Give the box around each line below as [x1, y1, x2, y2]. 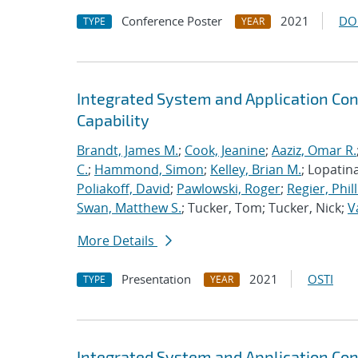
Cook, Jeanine [185, 141, 265, 159]
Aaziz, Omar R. [272, 141, 356, 159]
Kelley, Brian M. [210, 161, 301, 178]
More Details [78, 232, 157, 249]
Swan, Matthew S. [77, 199, 181, 217]
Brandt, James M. [77, 141, 178, 159]
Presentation [121, 271, 191, 287]
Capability [77, 110, 149, 129]
